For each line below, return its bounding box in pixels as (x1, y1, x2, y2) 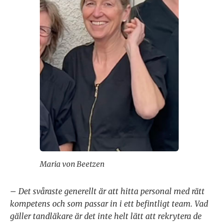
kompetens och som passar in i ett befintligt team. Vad (10, 199, 208, 209)
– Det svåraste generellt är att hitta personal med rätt (10, 186, 205, 197)
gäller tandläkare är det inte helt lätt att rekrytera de (10, 211, 202, 222)
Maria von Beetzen (39, 159, 105, 169)
